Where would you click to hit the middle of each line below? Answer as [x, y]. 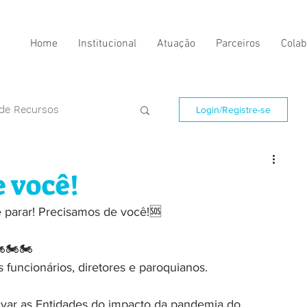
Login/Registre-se [233, 110]
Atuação [176, 44]
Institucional [107, 44]
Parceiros [238, 44]
